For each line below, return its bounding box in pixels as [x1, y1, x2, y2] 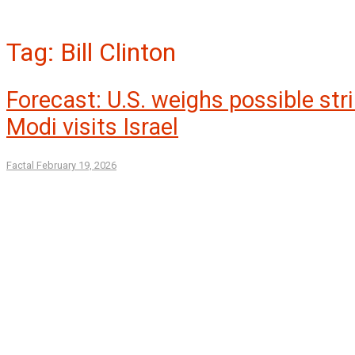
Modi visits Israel [6, 113, 178, 141]
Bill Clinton [60, 37, 176, 68]
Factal [6, 159, 34, 172]
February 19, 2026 [36, 159, 116, 172]
